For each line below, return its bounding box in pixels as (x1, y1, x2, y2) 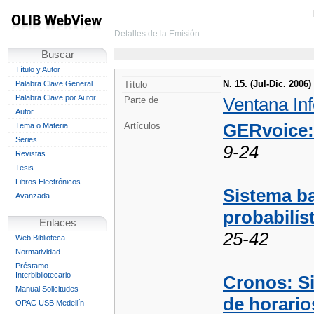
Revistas (15, 149, 46, 158)
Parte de (124, 95, 158, 105)
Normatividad (15, 247, 60, 256)
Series (15, 135, 37, 144)
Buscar (41, 49, 74, 60)
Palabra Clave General (15, 79, 93, 88)
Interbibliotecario (15, 271, 71, 279)
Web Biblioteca (15, 233, 65, 242)
